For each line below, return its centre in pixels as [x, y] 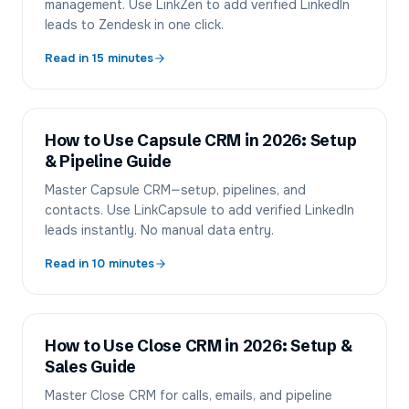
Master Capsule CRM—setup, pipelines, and [175, 190]
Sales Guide [91, 367]
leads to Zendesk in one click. [134, 25]
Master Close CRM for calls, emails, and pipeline [189, 395]
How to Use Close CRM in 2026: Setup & [199, 346]
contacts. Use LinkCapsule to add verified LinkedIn [199, 210]
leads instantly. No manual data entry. [159, 230]
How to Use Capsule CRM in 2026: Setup [201, 141]
